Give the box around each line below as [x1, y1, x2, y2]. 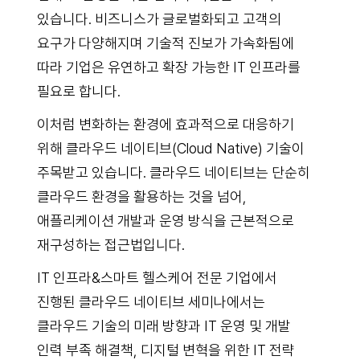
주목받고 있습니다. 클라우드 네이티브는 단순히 [36, 164, 310, 182]
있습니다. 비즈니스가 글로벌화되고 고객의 [36, 10, 281, 27]
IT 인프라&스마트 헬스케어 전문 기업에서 [36, 269, 277, 287]
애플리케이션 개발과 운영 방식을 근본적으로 [36, 212, 294, 230]
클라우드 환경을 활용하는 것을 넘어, [36, 188, 247, 206]
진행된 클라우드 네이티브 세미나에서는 [36, 293, 265, 311]
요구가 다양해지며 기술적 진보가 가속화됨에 [36, 35, 294, 51]
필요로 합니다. [36, 83, 121, 100]
